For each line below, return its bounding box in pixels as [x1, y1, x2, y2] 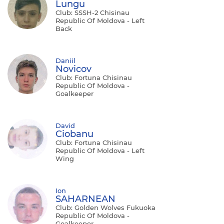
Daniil [55, 56, 75, 64]
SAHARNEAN [55, 193, 115, 204]
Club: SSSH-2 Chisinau [55, 8, 129, 16]
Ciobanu [55, 128, 93, 139]
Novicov [55, 63, 91, 74]
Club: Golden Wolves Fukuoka [55, 203, 155, 211]
